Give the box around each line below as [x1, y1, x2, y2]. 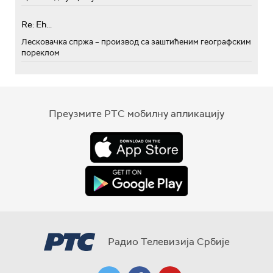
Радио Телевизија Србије [107, 235, 230, 248]
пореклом [21, 47, 60, 58]
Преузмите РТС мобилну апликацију [49, 107, 224, 120]
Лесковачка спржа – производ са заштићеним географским [21, 36, 251, 47]
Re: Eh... [21, 18, 52, 30]
